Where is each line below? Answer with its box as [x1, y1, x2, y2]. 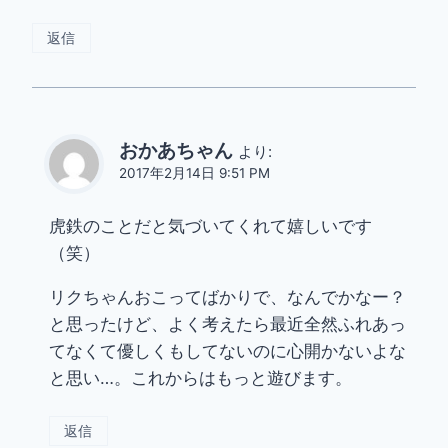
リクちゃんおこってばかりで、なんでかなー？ [49, 287, 406, 308]
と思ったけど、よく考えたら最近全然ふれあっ [49, 314, 406, 335]
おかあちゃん [119, 139, 233, 163]
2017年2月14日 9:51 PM [119, 165, 270, 182]
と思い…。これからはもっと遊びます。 [49, 368, 352, 389]
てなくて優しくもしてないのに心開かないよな [49, 341, 406, 362]
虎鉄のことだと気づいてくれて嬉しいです [49, 216, 372, 237]
